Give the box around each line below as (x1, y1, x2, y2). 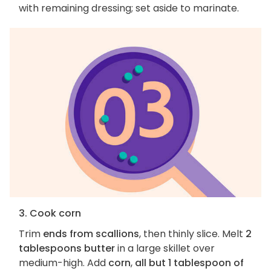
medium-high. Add (19, 255, 108, 270)
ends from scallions (43, 226, 139, 241)
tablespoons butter (19, 241, 115, 255)
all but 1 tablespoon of (135, 255, 244, 270)
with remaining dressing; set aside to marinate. (19, 1, 239, 16)
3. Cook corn (19, 206, 81, 220)
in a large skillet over (115, 241, 215, 255)
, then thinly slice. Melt (139, 226, 246, 241)
